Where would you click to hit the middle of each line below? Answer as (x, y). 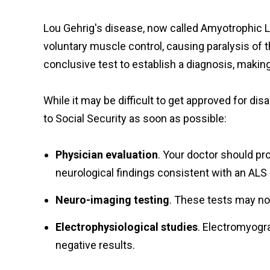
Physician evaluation (107, 155)
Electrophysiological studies (127, 227)
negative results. (95, 245)
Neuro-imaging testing (112, 200)
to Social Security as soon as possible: (135, 118)
